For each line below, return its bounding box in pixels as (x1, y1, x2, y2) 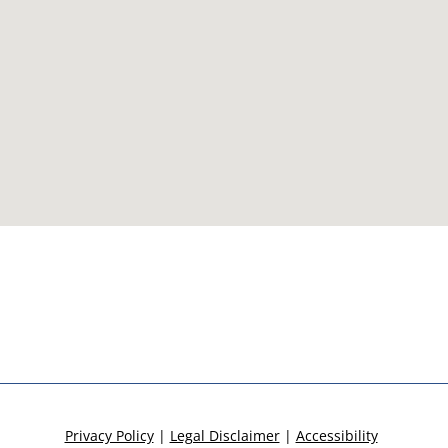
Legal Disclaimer (169, 425, 280, 445)
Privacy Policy (64, 425, 154, 445)
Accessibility (295, 425, 378, 445)
